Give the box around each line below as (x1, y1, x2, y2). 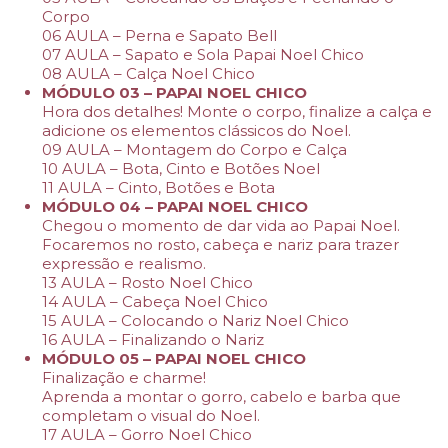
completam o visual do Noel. (42, 406, 260, 425)
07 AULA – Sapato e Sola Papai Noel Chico (42, 45, 364, 64)
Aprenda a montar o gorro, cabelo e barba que (42, 387, 401, 406)
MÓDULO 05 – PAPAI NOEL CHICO (42, 349, 306, 368)
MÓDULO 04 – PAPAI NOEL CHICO (42, 197, 308, 216)
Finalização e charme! (42, 368, 206, 387)
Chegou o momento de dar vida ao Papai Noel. (42, 216, 400, 235)
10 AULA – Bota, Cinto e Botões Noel (42, 159, 320, 178)
